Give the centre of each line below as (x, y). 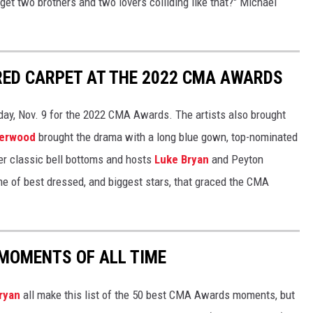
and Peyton (236, 160)
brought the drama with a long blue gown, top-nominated (167, 137)
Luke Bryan (182, 160)
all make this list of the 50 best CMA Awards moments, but (158, 294)
